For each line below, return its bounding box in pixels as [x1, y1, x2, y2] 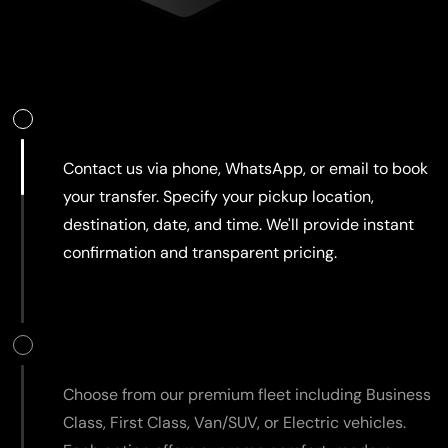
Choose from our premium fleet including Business [63, 383, 431, 405]
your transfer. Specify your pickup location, [63, 185, 374, 207]
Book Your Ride [63, 105, 204, 132]
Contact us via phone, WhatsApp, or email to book [63, 157, 428, 179]
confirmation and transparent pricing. [63, 241, 337, 263]
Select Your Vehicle [63, 331, 247, 358]
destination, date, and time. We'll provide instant [63, 213, 414, 235]
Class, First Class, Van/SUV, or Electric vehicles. [63, 411, 406, 433]
